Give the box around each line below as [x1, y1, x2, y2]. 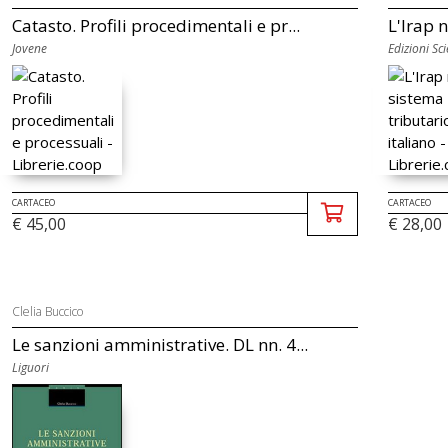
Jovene [11, 40, 47, 57]
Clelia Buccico [11, 303, 83, 320]
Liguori [11, 359, 49, 376]
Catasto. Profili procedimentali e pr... [11, 14, 300, 37]
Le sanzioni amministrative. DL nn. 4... [11, 333, 308, 356]
